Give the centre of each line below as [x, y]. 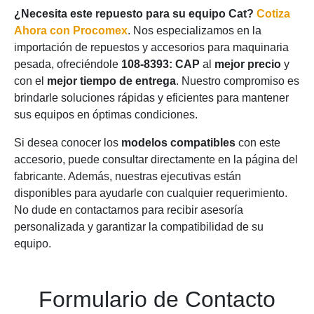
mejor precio [248, 64]
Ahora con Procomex [71, 30]
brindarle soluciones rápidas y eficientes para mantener [151, 98]
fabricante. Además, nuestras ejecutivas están [128, 176]
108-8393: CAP [161, 64]
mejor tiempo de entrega [111, 81]
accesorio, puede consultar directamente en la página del [156, 159]
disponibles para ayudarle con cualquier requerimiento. [151, 193]
